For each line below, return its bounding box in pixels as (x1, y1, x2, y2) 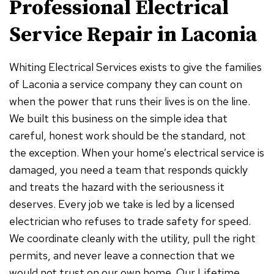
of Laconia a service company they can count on (9, 76, 242, 91)
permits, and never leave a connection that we (9, 248, 235, 262)
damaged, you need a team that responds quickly (9, 162, 248, 177)
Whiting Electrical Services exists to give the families (9, 59, 262, 74)
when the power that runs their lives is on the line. (9, 94, 250, 108)
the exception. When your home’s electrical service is (9, 145, 264, 160)
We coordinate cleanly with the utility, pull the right (9, 231, 256, 245)
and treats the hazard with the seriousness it (9, 179, 224, 194)
